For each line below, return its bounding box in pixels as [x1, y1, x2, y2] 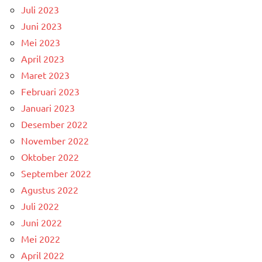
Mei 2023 [21, 36, 60, 48]
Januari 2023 [21, 101, 75, 113]
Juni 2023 [21, 19, 62, 32]
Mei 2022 [21, 232, 60, 244]
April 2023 [21, 52, 64, 64]
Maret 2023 [21, 68, 70, 81]
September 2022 [21, 167, 91, 179]
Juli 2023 [21, 3, 59, 15]
